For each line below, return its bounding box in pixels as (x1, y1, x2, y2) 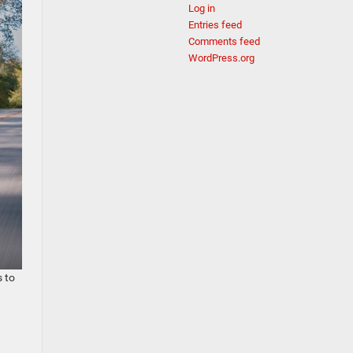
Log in (188, 2, 215, 14)
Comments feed (188, 35, 260, 47)
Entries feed (188, 19, 242, 31)
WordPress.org (188, 52, 255, 64)
